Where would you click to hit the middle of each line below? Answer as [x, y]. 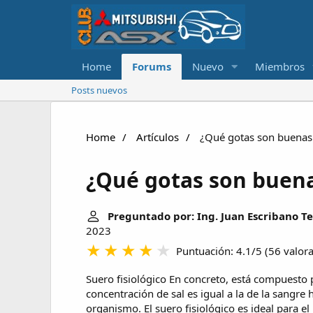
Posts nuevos [99, 90]
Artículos [158, 137]
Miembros [279, 66]
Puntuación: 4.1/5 [219, 251]
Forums [152, 66]
